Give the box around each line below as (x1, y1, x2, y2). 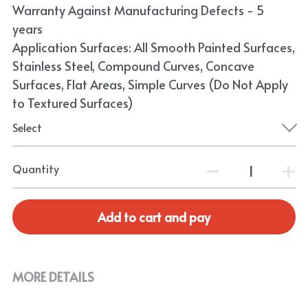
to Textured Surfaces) (12, 94, 133, 111)
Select (12, 120, 42, 135)
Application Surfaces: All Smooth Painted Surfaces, (12, 38, 295, 56)
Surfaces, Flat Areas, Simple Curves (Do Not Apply (12, 76, 288, 93)
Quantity (12, 161, 59, 177)
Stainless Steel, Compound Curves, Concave (12, 57, 254, 74)
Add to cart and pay (97, 208, 210, 225)
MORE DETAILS (12, 267, 94, 285)
